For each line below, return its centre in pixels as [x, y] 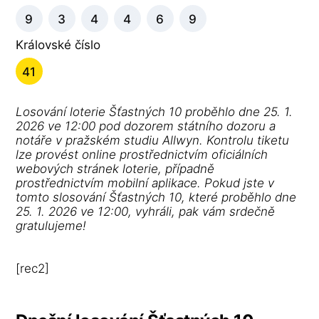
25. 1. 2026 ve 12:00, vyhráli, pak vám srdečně [146, 211]
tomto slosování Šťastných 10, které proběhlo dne [156, 197]
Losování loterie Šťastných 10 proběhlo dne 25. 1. [155, 111]
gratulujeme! [51, 225]
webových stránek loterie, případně [115, 168]
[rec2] [33, 268]
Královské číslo [58, 45]
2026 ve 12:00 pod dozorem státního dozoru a [146, 126]
